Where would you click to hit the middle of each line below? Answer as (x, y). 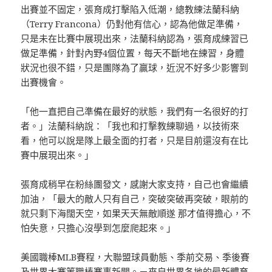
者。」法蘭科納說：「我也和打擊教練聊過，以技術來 (130, 126)
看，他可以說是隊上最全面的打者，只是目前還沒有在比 (135, 141)
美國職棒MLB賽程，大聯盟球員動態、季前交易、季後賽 (135, 257)
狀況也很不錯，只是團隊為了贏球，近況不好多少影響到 (135, 68)
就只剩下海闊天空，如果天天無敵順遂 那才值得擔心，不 (136, 213)
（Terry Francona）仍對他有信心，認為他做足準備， (132, 24)
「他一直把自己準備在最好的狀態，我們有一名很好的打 (135, 111)
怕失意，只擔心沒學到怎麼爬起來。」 (98, 228)
